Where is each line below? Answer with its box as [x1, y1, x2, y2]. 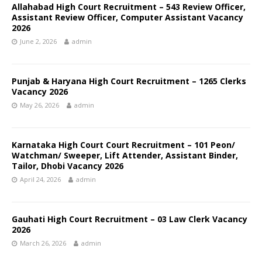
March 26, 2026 [20, 239, 66, 247]
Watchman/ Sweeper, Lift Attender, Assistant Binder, [12, 150, 238, 161]
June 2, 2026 [20, 37, 57, 46]
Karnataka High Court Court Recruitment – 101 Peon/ [12, 139, 235, 150]
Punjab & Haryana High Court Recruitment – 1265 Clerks [12, 75, 246, 87]
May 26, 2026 [20, 101, 59, 109]
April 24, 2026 [20, 175, 61, 184]
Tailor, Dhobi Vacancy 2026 [12, 160, 123, 171]
